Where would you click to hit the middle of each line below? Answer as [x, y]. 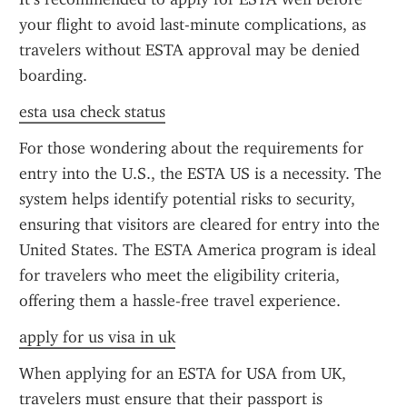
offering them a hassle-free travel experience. [180, 301]
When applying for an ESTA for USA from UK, [183, 373]
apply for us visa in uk [97, 337]
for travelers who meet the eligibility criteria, [179, 275]
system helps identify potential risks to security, [187, 199]
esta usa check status [92, 112]
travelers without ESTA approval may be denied [189, 50]
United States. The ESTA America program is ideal [198, 250]
